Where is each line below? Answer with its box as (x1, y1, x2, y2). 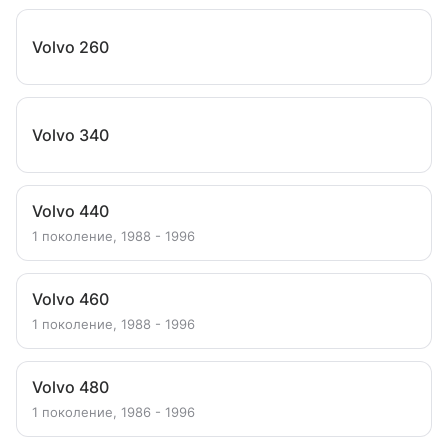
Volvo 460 (32, 289, 109, 309)
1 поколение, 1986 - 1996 (32, 404, 195, 420)
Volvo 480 (32, 377, 109, 397)
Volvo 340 (32, 125, 109, 145)
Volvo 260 (32, 37, 109, 57)
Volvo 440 (32, 201, 109, 221)
